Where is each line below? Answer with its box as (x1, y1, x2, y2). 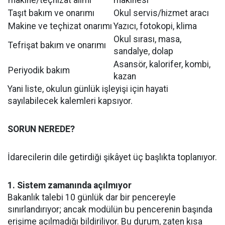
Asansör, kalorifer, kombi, (114, 59, 210, 69)
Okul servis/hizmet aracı (114, 8, 209, 18)
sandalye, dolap (114, 46, 173, 56)
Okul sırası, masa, (114, 34, 181, 44)
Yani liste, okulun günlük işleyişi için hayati (8, 84, 168, 94)
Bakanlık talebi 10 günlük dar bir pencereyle (8, 192, 176, 202)
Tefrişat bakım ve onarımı (8, 40, 106, 50)
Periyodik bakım (8, 65, 70, 75)
